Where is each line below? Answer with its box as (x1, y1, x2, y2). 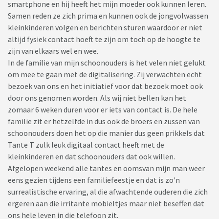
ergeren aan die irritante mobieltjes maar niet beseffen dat (8, 198, 204, 209)
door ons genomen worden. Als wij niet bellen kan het (8, 93, 186, 103)
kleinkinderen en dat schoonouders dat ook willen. (8, 152, 176, 162)
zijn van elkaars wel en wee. (8, 46, 98, 56)
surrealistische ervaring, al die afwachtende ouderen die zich (8, 187, 208, 197)
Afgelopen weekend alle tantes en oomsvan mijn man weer (8, 163, 205, 174)
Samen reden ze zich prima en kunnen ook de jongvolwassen (8, 11, 208, 21)
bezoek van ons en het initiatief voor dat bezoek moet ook (8, 81, 203, 91)
